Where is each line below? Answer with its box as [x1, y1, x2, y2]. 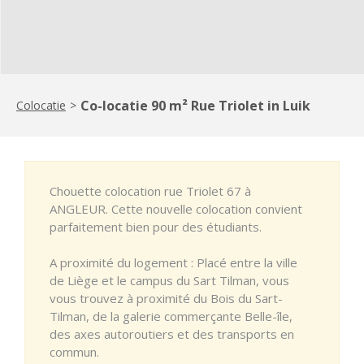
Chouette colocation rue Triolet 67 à [50, 182, 251, 199]
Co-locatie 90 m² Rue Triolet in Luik [80, 96, 310, 115]
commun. [50, 343, 99, 360]
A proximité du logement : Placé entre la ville [50, 253, 297, 271]
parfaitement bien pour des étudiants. [50, 218, 262, 235]
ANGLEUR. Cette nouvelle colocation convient [50, 200, 302, 217]
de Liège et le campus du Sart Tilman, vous [50, 271, 289, 288]
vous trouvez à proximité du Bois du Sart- [50, 289, 283, 306]
